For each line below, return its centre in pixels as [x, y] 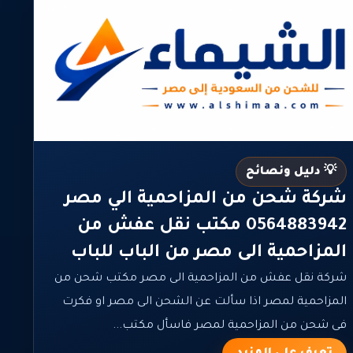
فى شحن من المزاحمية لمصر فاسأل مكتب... [230, 326]
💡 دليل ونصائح [292, 172]
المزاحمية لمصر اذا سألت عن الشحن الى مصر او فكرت [205, 302]
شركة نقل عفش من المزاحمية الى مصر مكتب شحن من [201, 279]
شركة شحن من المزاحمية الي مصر [206, 200]
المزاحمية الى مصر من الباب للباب [209, 253]
